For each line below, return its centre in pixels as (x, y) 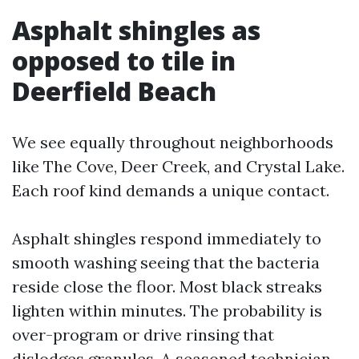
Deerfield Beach (114, 91)
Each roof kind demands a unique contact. (171, 190)
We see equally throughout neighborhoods (173, 142)
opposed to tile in (124, 61)
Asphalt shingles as (136, 30)
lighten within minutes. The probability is (167, 311)
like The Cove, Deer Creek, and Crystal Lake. (178, 166)
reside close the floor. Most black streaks (167, 286)
